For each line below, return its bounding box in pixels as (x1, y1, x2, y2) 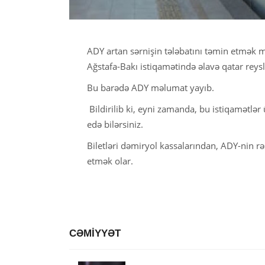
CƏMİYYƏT (69, 227, 121, 239)
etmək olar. (87, 154, 133, 167)
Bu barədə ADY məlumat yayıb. (87, 81, 214, 93)
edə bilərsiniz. (87, 118, 143, 130)
